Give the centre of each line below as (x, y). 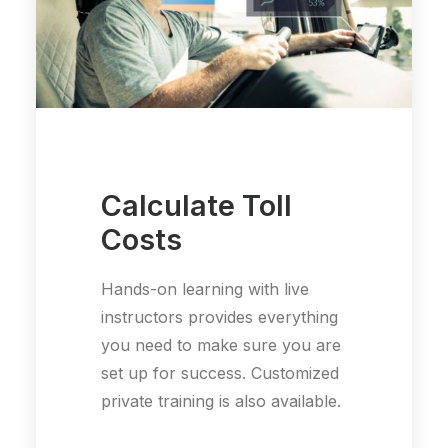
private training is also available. (221, 400)
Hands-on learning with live (205, 288)
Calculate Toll (196, 205)
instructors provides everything (219, 316)
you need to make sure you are (221, 344)
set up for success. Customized (220, 372)
